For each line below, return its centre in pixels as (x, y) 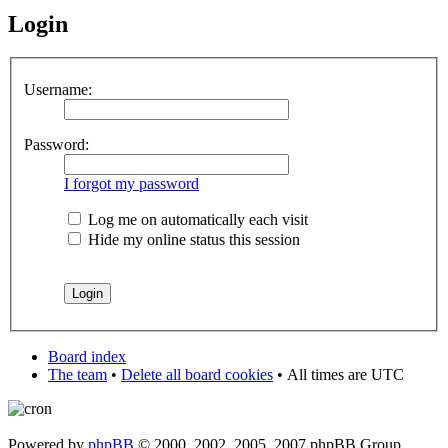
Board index (87, 356)
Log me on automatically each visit (196, 219)
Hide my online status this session (192, 239)
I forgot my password (131, 183)
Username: (58, 89)
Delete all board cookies (197, 374)
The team (77, 374)
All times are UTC (345, 374)
